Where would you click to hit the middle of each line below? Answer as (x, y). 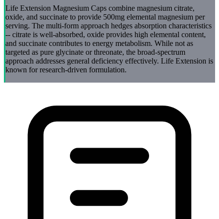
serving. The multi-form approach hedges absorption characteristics (109, 26)
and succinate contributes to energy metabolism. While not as (99, 44)
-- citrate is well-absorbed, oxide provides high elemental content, (106, 35)
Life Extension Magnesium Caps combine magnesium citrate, (100, 8)
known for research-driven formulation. (66, 70)
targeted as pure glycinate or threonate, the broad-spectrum (95, 52)
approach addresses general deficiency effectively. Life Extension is (109, 61)
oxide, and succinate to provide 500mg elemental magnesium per (105, 17)
